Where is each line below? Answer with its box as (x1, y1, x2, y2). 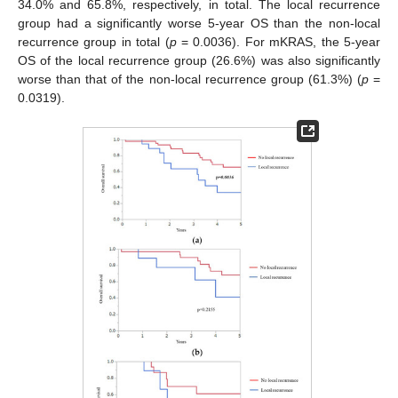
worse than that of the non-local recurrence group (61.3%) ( (18, 71, 362, 86)
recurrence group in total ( (18, 34, 170, 49)
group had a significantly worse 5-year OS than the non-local (18, 15, 380, 30)
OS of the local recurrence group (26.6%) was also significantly (18, 52, 380, 68)
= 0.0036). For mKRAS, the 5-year (176, 34, 381, 49)
